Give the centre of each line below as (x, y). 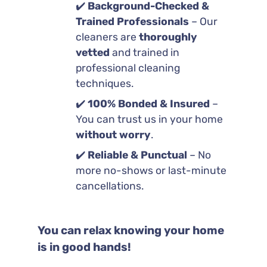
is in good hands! (84, 247)
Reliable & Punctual (137, 155)
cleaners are (107, 37)
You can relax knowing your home (131, 230)
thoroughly (168, 37)
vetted (92, 52)
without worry (113, 134)
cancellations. (109, 186)
